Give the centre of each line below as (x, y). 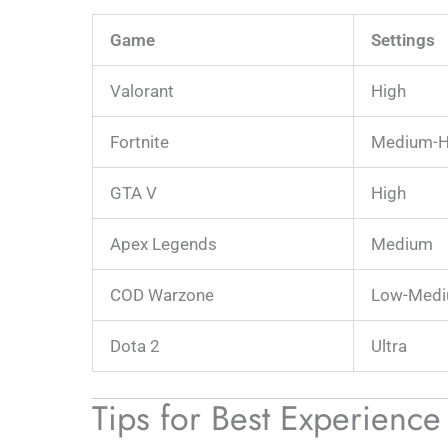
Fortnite (139, 142)
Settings (403, 40)
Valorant (142, 91)
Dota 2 (135, 346)
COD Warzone (162, 295)
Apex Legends (163, 244)
